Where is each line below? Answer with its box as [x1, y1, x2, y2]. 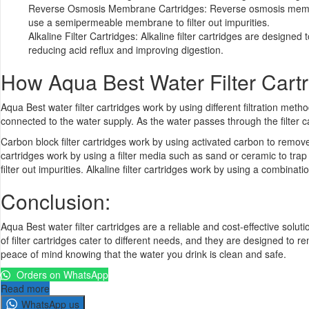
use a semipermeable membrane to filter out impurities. [28, 14, 270, 29]
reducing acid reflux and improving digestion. [28, 42, 223, 57]
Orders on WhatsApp [14, 267, 108, 281]
